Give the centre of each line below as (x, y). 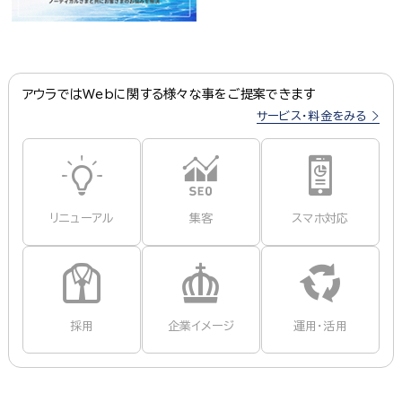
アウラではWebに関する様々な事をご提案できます (169, 95)
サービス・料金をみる (313, 117)
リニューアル (82, 219)
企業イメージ (201, 327)
